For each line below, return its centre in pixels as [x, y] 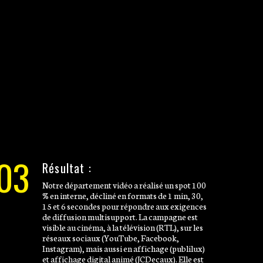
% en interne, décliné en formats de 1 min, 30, [122, 195]
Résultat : [67, 168]
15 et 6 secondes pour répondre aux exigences [124, 205]
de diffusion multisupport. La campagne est [120, 216]
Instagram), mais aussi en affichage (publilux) [123, 248]
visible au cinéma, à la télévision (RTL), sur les [122, 227]
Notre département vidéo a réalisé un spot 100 [124, 184]
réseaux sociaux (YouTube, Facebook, [110, 237]
